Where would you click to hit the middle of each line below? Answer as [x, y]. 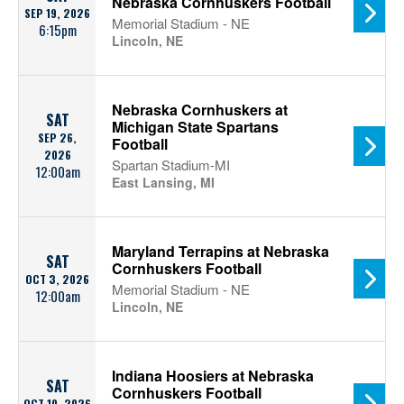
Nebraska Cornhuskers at [200, 110]
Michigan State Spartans [195, 127]
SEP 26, [57, 138]
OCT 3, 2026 [57, 279]
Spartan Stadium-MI [171, 165]
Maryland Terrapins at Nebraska [220, 251]
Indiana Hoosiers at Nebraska [213, 376]
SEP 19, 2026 [57, 13]
